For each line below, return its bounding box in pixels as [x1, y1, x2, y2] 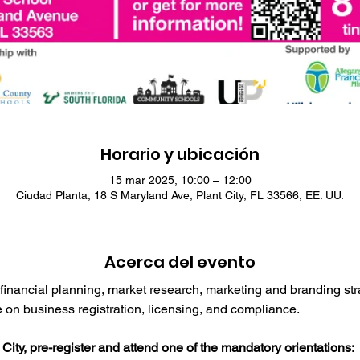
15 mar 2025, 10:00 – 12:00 [108, 174, 252, 187]
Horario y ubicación [100, 143, 260, 166]
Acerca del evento [104, 251, 256, 274]
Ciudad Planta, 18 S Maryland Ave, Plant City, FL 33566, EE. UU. [16, 189, 344, 202]
